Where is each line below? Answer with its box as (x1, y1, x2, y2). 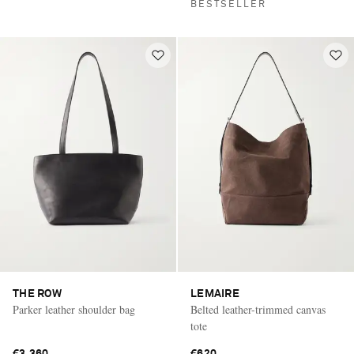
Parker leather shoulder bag (13, 301, 135, 317)
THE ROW (13, 288, 62, 299)
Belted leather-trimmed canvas (190, 301, 326, 317)
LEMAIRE (190, 288, 239, 299)
